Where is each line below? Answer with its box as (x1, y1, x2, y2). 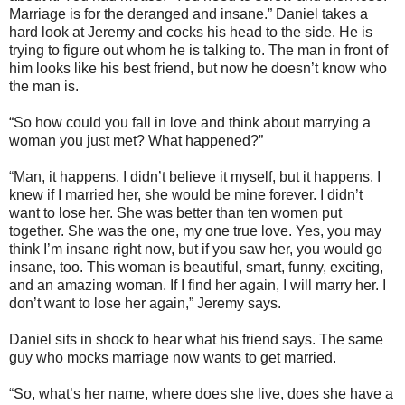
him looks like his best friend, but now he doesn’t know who (9, 61, 387, 76)
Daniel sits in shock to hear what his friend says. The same (9, 332, 383, 347)
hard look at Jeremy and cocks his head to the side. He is (9, 24, 372, 40)
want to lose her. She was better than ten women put (9, 205, 342, 221)
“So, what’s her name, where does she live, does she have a (9, 386, 393, 401)
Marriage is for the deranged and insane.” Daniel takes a (9, 6, 368, 22)
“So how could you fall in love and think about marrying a (9, 115, 371, 130)
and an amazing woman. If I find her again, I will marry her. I (9, 278, 386, 293)
